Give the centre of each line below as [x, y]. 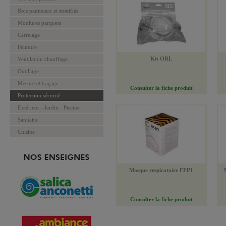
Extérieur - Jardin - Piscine [49, 107]
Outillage [28, 71]
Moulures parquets [39, 23]
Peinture [27, 47]
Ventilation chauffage [43, 59]
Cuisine [26, 132]
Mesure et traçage [38, 83]
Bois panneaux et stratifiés [48, 11]
